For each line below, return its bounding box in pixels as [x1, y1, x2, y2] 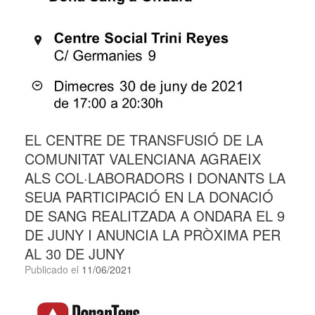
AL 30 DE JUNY [25, 243, 124, 264]
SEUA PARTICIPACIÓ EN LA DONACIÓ [25, 186, 274, 207]
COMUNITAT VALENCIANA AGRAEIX [25, 148, 261, 169]
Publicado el [31, 262, 82, 277]
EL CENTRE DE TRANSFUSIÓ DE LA [25, 129, 263, 150]
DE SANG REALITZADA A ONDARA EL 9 [25, 205, 285, 226]
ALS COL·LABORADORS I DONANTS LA [25, 167, 285, 188]
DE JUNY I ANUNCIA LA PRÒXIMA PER [25, 224, 281, 245]
